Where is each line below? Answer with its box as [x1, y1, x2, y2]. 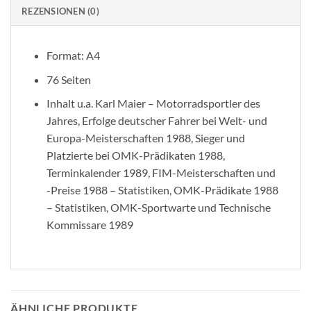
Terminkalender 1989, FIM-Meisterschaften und [46, 166, 276, 180]
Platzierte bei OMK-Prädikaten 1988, [46, 149, 225, 162]
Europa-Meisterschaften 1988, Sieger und [46, 131, 245, 145]
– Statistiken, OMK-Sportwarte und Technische [46, 201, 271, 215]
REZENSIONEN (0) [22, 6, 99, 17]
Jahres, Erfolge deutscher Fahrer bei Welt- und [46, 114, 267, 128]
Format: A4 [46, 49, 100, 62]
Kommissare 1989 [46, 218, 133, 232]
